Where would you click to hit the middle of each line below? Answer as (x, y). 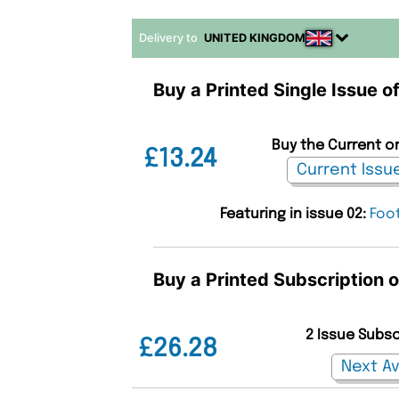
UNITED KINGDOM (255, 37)
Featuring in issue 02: (295, 214)
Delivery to (170, 37)
